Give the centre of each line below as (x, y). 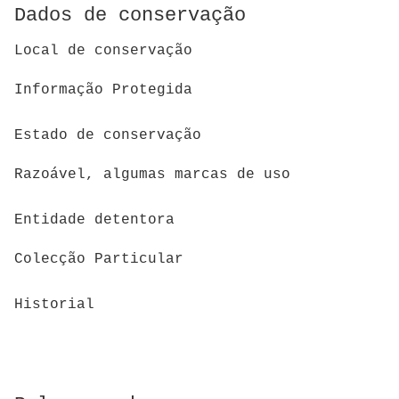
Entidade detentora (94, 220)
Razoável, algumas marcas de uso (152, 175)
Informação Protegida (103, 90)
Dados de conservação (130, 15)
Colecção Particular (99, 260)
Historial (54, 305)
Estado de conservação (108, 135)
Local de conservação (103, 50)
